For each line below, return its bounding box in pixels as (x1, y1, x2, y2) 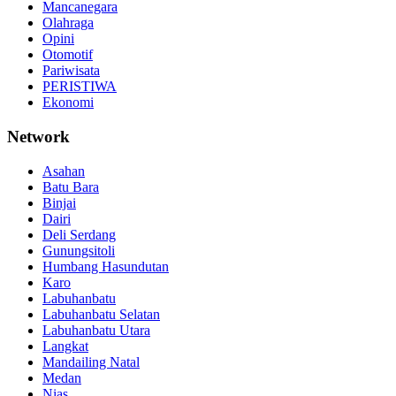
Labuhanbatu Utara (42, 322, 150, 338)
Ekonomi (42, 95, 94, 110)
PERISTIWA (42, 79, 117, 95)
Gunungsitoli (42, 242, 115, 258)
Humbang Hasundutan (42, 258, 169, 274)
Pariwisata (42, 63, 100, 79)
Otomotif (42, 47, 93, 63)
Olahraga (42, 15, 94, 31)
